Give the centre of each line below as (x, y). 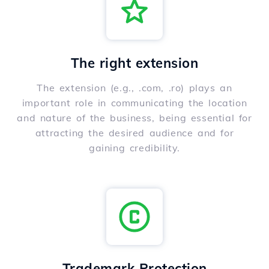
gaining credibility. (134, 148)
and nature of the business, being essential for (134, 118)
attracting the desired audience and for (134, 133)
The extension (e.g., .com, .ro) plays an (134, 88)
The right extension (134, 63)
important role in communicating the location (134, 103)
